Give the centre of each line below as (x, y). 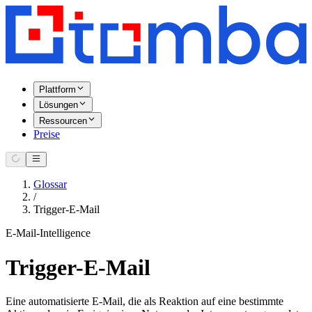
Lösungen (58, 105)
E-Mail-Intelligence (48, 233)
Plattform (57, 90)
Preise (47, 134)
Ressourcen (63, 120)
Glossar (50, 185)
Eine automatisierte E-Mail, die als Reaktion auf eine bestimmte (145, 301)
